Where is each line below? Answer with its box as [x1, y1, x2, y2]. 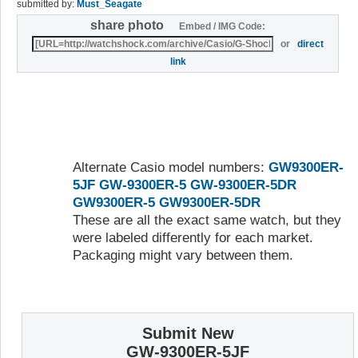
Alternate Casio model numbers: [73, 159, 268, 175]
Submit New [141, 324, 234, 343]
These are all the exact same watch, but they [73, 212, 341, 228]
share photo [90, 18, 177, 32]
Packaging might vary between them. [73, 247, 293, 263]
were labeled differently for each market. [73, 229, 313, 245]
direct [297, 38, 324, 50]
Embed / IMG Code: [177, 20, 266, 32]
